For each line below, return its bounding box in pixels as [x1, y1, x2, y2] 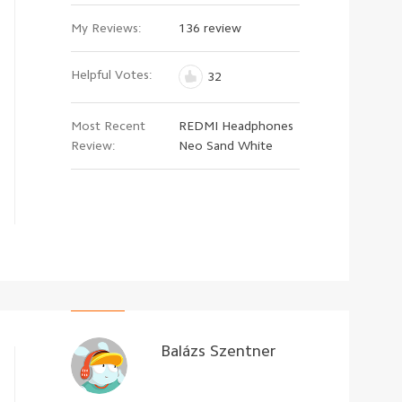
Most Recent [71, 119, 145, 133]
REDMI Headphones [179, 119, 293, 133]
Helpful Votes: [71, 68, 153, 82]
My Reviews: [71, 22, 142, 35]
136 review [179, 22, 241, 35]
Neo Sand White [179, 139, 273, 153]
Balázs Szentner [161, 343, 275, 360]
